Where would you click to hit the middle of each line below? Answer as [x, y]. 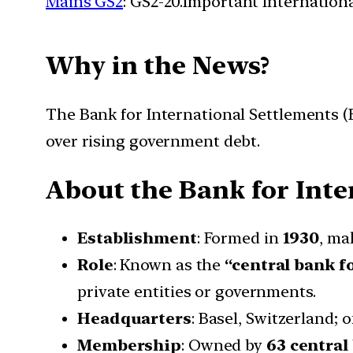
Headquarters [134, 319]
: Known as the [169, 265]
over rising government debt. [153, 141]
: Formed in [240, 238]
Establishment [137, 238]
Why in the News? [158, 66]
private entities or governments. [197, 292]
